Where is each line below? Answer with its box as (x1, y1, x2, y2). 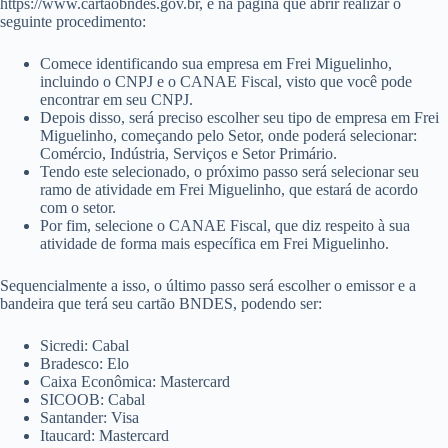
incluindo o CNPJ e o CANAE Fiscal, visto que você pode (40, 72, 412, 90)
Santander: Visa (40, 408, 139, 426)
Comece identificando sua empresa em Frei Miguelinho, (40, 54, 392, 72)
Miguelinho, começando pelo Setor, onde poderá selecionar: (40, 126, 417, 144)
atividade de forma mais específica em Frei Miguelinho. (40, 234, 389, 252)
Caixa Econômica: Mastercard (40, 372, 230, 390)
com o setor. (40, 198, 116, 216)
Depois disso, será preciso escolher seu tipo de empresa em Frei (40, 108, 439, 126)
